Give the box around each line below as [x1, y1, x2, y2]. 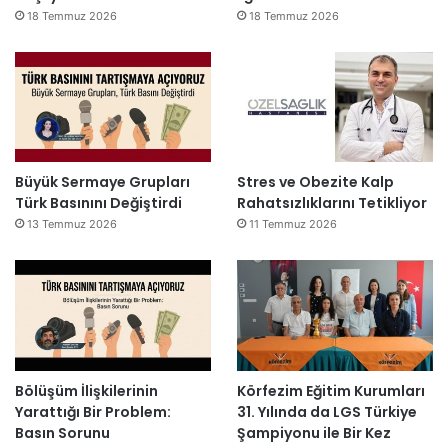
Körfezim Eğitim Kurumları [236, 381, 425, 402]
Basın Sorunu [15, 423, 110, 444]
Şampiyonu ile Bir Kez [236, 423, 391, 444]
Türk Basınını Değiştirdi [15, 193, 182, 214]
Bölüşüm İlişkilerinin [15, 381, 158, 402]
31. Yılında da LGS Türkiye [236, 402, 417, 423]
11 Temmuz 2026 [248, 217, 337, 232]
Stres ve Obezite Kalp [236, 172, 394, 193]
